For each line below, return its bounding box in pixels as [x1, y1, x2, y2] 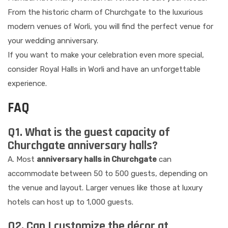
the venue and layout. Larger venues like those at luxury [8, 183, 203, 193]
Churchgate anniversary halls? [8, 138, 158, 154]
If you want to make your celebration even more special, [8, 50, 204, 60]
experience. [8, 79, 47, 89]
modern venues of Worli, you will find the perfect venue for [8, 22, 213, 32]
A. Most [8, 155, 37, 164]
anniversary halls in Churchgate [37, 155, 157, 164]
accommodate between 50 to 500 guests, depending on [8, 169, 208, 179]
